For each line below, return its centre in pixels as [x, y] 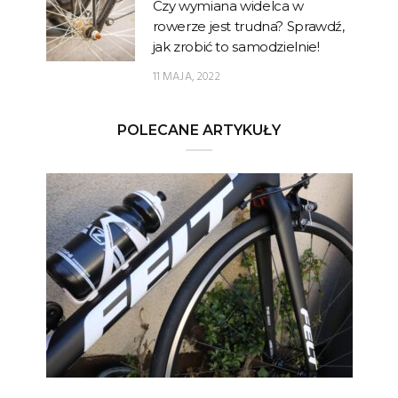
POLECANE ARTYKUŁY [199, 130]
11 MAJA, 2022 [186, 76]
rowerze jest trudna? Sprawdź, [248, 26]
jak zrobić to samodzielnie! [236, 46]
